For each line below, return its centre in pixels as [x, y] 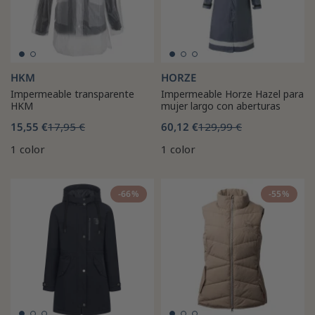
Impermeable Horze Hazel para [232, 94]
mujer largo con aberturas [221, 105]
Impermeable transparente [72, 94]
